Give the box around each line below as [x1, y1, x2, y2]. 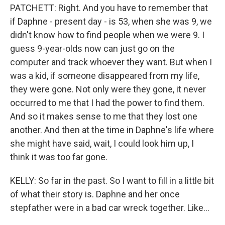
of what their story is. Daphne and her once [10, 189, 180, 199]
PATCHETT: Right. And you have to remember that [10, 3, 208, 13]
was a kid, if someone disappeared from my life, [10, 70, 199, 81]
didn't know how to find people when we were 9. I [10, 30, 204, 40]
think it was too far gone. [10, 152, 107, 162]
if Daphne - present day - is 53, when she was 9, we [10, 16, 212, 27]
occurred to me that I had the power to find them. [10, 97, 204, 108]
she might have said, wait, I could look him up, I [10, 138, 194, 149]
